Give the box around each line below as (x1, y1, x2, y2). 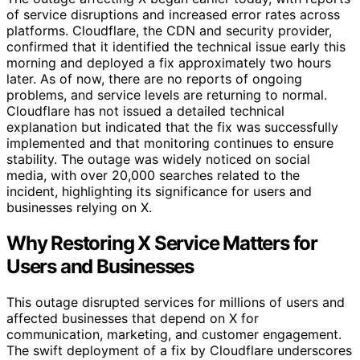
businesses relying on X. (6, 198, 152, 215)
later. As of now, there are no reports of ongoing (6, 70, 302, 87)
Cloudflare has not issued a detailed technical (6, 102, 284, 119)
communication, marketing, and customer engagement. (6, 325, 342, 342)
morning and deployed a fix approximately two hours (6, 54, 331, 71)
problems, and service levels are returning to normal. (6, 86, 327, 103)
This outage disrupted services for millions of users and (6, 293, 345, 310)
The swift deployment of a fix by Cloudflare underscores (6, 342, 352, 358)
